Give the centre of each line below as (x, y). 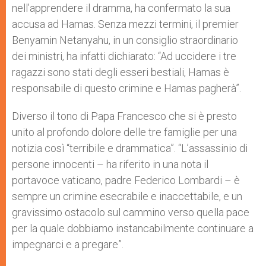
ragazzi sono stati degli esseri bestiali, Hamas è (121, 72)
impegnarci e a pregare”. (68, 244)
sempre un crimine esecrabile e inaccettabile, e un (127, 196)
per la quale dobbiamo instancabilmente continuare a (133, 228)
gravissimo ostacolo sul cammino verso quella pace (131, 212)
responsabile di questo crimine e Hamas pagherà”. (128, 88)
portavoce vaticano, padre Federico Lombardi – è (126, 180)
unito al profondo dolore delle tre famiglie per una (124, 132)
